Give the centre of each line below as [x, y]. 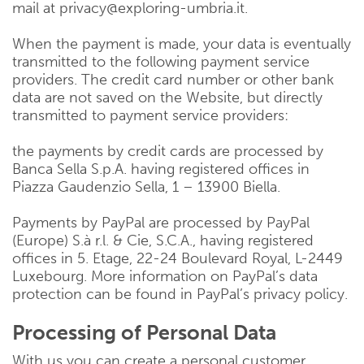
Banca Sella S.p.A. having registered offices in [161, 169]
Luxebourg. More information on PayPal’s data [165, 276]
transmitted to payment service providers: [150, 115]
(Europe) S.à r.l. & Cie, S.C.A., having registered [163, 240]
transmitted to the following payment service [161, 62]
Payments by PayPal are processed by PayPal [161, 223]
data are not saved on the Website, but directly [167, 97]
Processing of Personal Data [144, 333]
